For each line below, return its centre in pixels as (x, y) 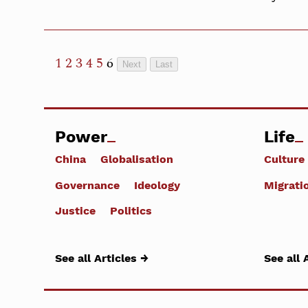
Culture (284, 159)
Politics (131, 210)
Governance (87, 185)
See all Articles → (102, 258)
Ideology (157, 185)
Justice (75, 210)
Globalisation (137, 159)
